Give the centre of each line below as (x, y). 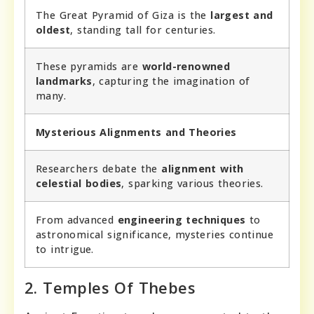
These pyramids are (89, 66)
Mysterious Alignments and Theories (136, 132)
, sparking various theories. (192, 183)
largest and (242, 15)
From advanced (77, 219)
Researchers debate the (99, 168)
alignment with (203, 168)
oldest (53, 29)
